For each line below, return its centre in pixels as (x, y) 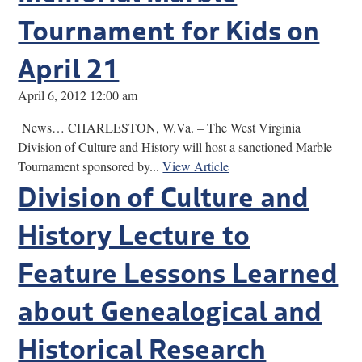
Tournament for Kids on (169, 28)
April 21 (69, 66)
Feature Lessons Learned (178, 270)
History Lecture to (134, 232)
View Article (196, 166)
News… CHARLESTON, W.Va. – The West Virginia (160, 127)
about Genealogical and (170, 308)
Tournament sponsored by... (90, 166)
